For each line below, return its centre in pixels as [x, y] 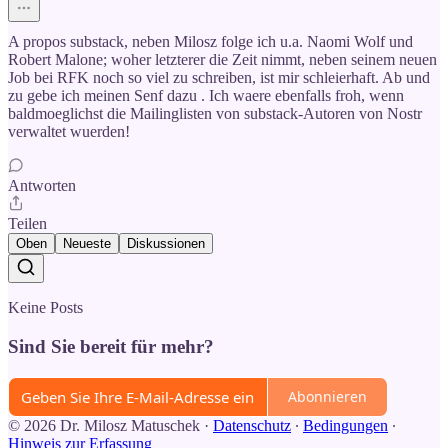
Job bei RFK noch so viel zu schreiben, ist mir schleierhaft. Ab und [219, 78]
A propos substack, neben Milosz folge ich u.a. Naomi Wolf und [210, 42]
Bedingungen [345, 425]
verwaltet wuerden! [69, 132]
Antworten [42, 186]
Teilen [27, 224]
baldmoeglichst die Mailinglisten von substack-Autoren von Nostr [215, 114]
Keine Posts [45, 308]
